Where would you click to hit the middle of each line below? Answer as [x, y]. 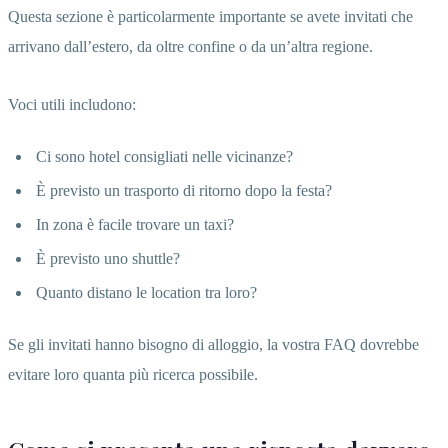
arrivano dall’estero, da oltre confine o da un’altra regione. [190, 46]
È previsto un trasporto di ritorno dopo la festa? [184, 190]
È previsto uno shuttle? [108, 258]
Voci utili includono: [72, 104]
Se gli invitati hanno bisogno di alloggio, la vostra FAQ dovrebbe [213, 344]
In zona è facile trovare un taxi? [135, 224]
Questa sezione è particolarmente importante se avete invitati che [210, 16]
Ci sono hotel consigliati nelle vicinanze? [164, 156]
